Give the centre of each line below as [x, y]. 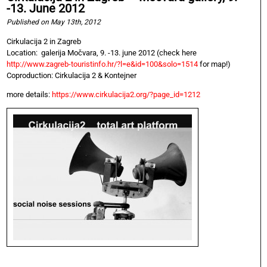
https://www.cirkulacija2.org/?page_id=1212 [126, 94]
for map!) [214, 64]
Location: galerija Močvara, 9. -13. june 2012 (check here [102, 52]
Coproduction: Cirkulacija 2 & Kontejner [72, 75]
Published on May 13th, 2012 [54, 22]
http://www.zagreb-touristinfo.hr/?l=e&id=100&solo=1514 [102, 64]
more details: [29, 94]
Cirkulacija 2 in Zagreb [44, 41]
